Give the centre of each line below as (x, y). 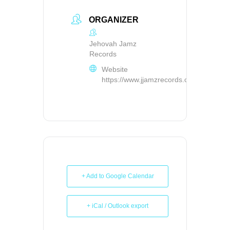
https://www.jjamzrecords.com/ (151, 79)
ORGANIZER (114, 20)
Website (115, 69)
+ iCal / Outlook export (118, 206)
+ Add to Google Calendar (118, 176)
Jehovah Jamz (113, 43)
